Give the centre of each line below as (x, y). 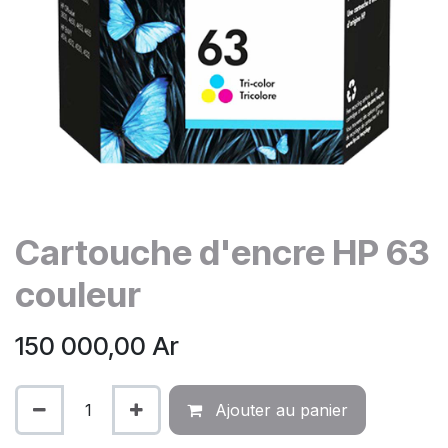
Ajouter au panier (279, 410)
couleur (78, 294)
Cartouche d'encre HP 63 (222, 252)
